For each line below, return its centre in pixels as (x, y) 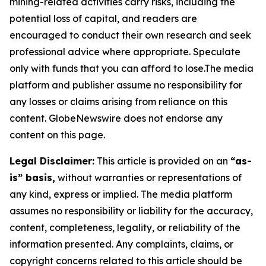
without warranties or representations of (148, 178)
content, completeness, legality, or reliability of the (125, 227)
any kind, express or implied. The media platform (121, 194)
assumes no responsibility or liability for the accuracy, (131, 211)
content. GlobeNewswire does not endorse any (116, 118)
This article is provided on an (162, 161)
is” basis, (32, 178)
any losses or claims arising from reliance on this (118, 102)
